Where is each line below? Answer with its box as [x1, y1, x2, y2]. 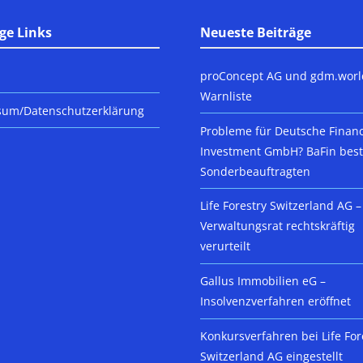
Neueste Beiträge [200, 23, 312, 42]
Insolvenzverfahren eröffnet [200, 293, 352, 310]
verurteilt [200, 238, 251, 254]
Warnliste [200, 88, 253, 104]
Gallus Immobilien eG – [200, 273, 327, 289]
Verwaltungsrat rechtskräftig [200, 218, 356, 234]
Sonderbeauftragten [200, 163, 311, 179]
